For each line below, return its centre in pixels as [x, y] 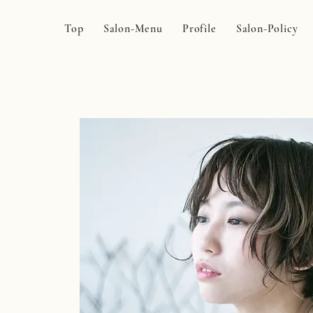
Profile [199, 29]
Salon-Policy [267, 29]
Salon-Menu [133, 29]
